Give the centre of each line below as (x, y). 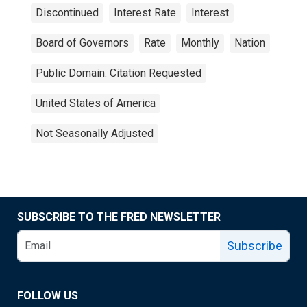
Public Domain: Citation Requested (119, 73)
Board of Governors (82, 43)
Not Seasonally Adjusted (95, 133)
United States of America (96, 103)
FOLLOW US (48, 296)
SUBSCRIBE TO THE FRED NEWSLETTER (119, 217)
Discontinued (67, 13)
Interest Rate (145, 13)
